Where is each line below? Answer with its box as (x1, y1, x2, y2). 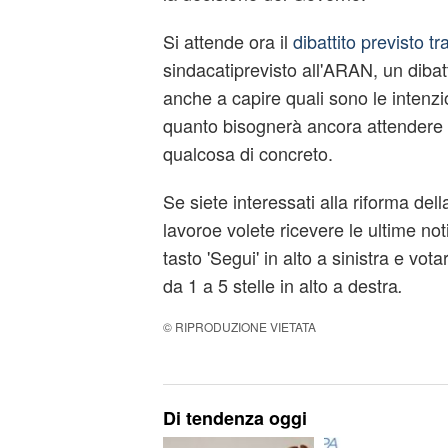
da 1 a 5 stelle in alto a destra (162, 272, 398, 298)
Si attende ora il (162, 28, 293, 54)
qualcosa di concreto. (162, 140, 333, 166)
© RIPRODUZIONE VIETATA (162, 318, 316, 335)
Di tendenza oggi (162, 405, 307, 431)
